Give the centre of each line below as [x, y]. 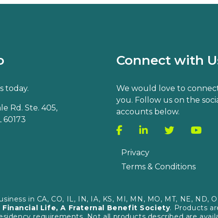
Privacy [135, 152]
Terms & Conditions [158, 166]
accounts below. [148, 111]
